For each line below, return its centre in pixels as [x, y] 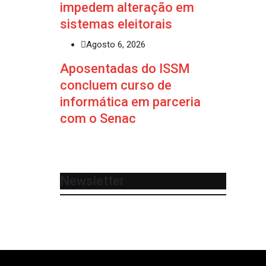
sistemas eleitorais [116, 24]
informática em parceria [130, 102]
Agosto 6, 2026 [116, 44]
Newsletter [92, 180]
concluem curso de [116, 85]
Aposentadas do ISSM [125, 68]
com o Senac [98, 118]
